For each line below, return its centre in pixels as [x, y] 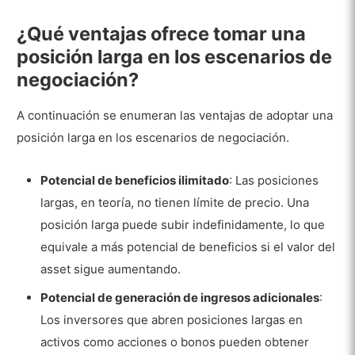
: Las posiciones [274, 181]
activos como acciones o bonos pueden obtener [175, 342]
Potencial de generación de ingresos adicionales [180, 297]
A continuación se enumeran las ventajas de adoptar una [175, 115]
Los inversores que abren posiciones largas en [172, 319]
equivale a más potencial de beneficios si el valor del [188, 247]
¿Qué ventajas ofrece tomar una [162, 34]
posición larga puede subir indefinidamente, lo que [183, 225]
